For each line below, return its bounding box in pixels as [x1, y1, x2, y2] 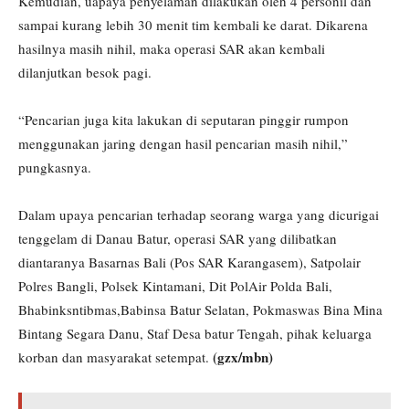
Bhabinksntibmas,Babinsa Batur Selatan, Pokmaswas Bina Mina [18, 300, 383, 320]
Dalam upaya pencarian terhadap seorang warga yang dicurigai [18, 205, 379, 225]
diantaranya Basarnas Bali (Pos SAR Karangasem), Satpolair [18, 253, 361, 272]
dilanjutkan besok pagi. [18, 63, 152, 82]
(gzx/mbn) [213, 347, 273, 368]
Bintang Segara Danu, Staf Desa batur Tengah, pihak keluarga [18, 324, 372, 343]
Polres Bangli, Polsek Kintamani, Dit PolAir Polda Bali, [18, 277, 332, 296]
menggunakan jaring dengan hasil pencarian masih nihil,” [18, 134, 348, 153]
